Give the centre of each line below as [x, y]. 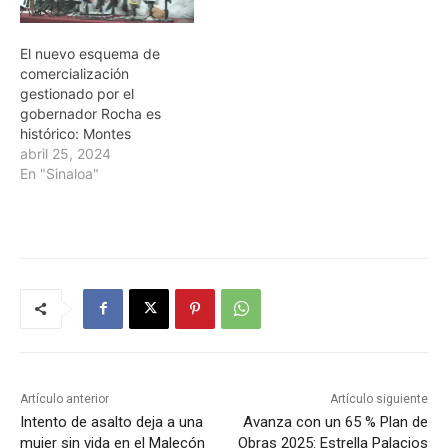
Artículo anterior [64, 398]
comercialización [74, 73]
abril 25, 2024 [65, 153]
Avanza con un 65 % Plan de [335, 421]
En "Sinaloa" [59, 173]
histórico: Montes [75, 133]
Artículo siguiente [378, 398]
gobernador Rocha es [90, 113]
